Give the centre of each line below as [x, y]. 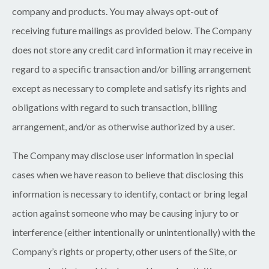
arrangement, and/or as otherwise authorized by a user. [123, 127]
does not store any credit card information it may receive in [132, 50]
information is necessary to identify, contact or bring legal [130, 194]
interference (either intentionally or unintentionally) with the [134, 232]
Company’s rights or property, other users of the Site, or [125, 252]
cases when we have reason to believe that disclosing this [128, 175]
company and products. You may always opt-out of [115, 11]
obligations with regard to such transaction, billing [115, 107]
